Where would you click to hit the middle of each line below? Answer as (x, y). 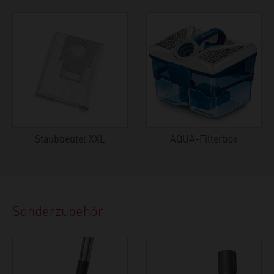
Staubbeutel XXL (70, 138)
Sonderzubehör (58, 210)
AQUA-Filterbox (204, 138)
